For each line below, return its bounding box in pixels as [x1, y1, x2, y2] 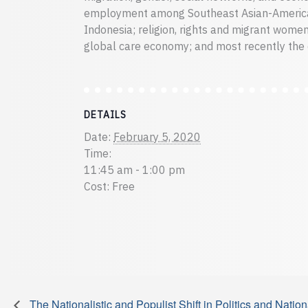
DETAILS [84, 109, 126, 121]
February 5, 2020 [113, 130, 201, 144]
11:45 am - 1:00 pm [84, 163, 185, 177]
